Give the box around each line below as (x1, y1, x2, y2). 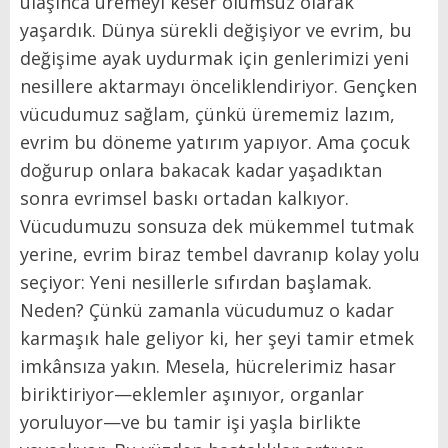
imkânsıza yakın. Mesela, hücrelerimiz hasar (20, 354, 396, 379)
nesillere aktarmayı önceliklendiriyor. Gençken (20, 74, 417, 99)
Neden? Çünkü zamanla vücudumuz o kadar (20, 298, 394, 323)
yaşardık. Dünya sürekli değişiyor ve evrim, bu (20, 18, 412, 43)
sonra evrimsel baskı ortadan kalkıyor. (20, 186, 349, 211)
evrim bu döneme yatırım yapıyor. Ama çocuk (20, 130, 410, 155)
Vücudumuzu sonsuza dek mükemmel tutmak (20, 214, 414, 239)
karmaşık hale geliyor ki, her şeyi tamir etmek (20, 326, 414, 351)
